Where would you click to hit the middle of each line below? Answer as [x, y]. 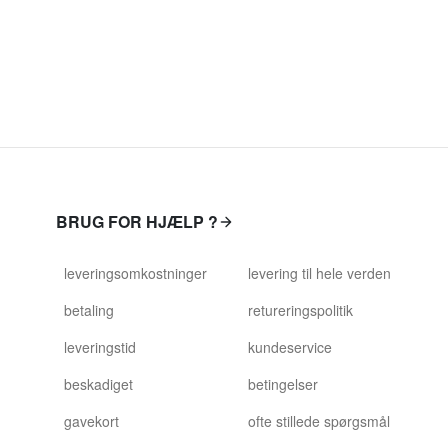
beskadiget [98, 384]
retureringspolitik [300, 310]
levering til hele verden [319, 273]
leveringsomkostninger [135, 273]
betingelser [283, 384]
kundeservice [290, 347]
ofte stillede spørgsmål [319, 421]
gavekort [91, 421]
